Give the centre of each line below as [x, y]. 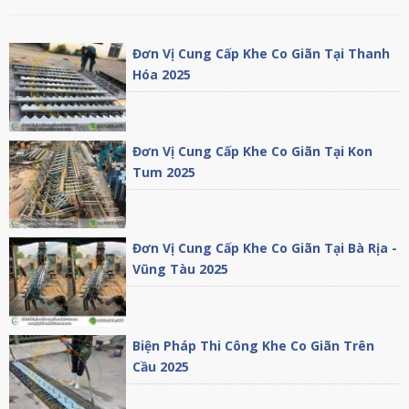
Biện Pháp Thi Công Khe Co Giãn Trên [254, 345]
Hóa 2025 [162, 74]
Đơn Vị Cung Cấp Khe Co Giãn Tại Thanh [262, 53]
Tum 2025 [164, 172]
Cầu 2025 [161, 366]
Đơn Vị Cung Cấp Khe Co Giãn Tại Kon [253, 151]
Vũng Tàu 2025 [181, 269]
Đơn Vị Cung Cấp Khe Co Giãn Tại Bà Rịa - [265, 248]
